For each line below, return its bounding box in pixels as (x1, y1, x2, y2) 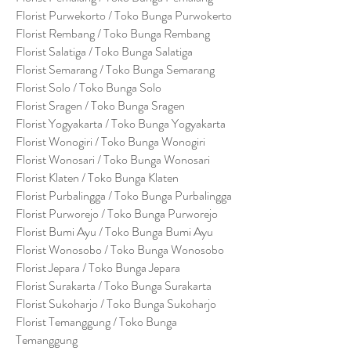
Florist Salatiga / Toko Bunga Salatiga (16, 42, 193, 60)
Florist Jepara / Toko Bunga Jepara (16, 259, 180, 277)
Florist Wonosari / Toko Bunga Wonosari (16, 150, 210, 168)
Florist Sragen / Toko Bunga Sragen (16, 96, 185, 114)
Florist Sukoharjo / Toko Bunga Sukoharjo (16, 295, 216, 313)
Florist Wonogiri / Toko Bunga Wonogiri (16, 132, 205, 150)
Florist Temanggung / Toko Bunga (16, 313, 177, 331)
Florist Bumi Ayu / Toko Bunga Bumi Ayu (16, 223, 213, 241)
